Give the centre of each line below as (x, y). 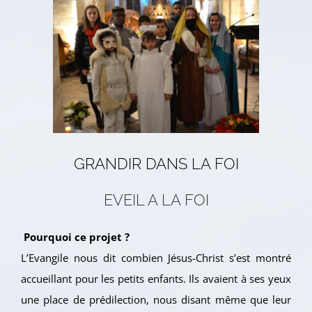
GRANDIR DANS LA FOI (156, 164)
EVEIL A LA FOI (156, 200)
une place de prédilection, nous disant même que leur (156, 300)
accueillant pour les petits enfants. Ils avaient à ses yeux (156, 279)
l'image (70, 26)
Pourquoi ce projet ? (75, 237)
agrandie (73, 47)
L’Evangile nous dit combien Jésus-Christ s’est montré (156, 258)
